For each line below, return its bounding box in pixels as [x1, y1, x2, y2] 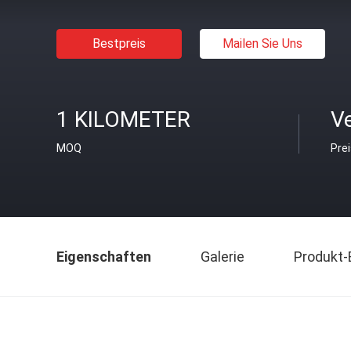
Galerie [201, 248, 244, 265]
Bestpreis [92, 36, 146, 51]
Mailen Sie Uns [223, 36, 302, 51]
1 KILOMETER [56, 107, 190, 132]
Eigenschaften [56, 248, 151, 265]
